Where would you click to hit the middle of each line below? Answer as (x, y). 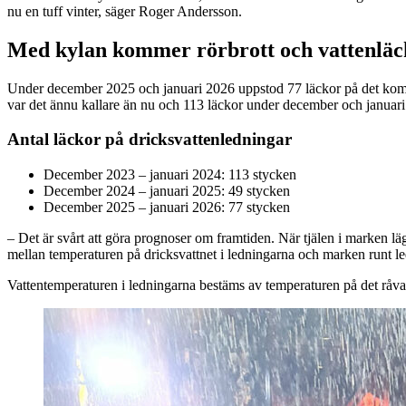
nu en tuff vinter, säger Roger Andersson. (125, 11)
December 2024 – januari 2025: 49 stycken (167, 190)
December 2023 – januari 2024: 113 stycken (170, 174)
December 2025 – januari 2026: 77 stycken (167, 207)
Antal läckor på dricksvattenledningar (150, 140)
